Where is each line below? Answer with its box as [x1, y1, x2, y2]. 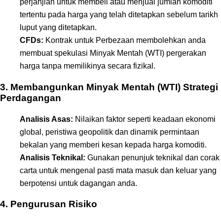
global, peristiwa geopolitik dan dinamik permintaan [20, 127, 199, 136]
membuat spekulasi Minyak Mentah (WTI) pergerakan [20, 49, 206, 58]
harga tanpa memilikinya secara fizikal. [20, 62, 155, 71]
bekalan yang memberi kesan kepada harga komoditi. [20, 140, 207, 149]
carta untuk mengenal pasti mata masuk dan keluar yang [20, 166, 217, 175]
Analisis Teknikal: [20, 153, 85, 162]
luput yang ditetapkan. [20, 23, 97, 32]
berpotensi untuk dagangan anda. [20, 179, 137, 187]
